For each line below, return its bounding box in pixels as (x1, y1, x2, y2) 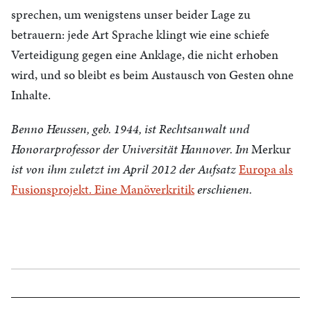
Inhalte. (11, 86, 51, 103)
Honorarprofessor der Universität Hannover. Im (11, 140, 251, 158)
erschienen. (194, 180, 252, 198)
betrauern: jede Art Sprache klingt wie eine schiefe (11, 26, 269, 43)
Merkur (251, 140, 291, 158)
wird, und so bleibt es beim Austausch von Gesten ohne (11, 66, 294, 83)
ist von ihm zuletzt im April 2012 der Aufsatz (11, 160, 239, 178)
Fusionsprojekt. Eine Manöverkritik (11, 180, 194, 198)
